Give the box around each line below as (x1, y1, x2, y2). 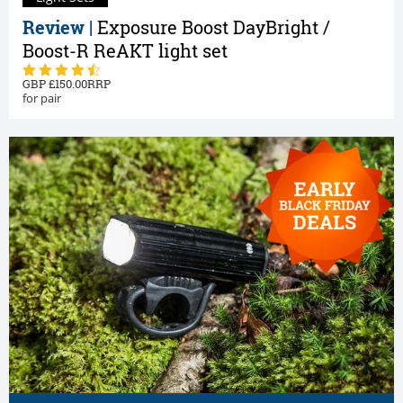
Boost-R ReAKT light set (22, 38, 228, 63)
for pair (22, 89, 61, 106)
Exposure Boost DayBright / (97, 14, 330, 40)
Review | (22, 14, 97, 40)
